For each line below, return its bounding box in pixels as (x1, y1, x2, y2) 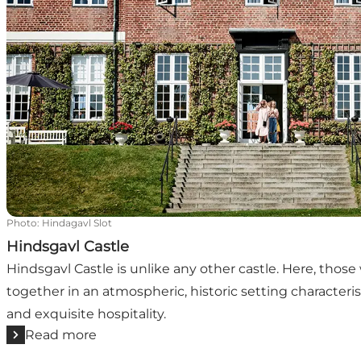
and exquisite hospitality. (6, 305, 166, 322)
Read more (25, 326, 97, 342)
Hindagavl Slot (42, 216, 112, 229)
